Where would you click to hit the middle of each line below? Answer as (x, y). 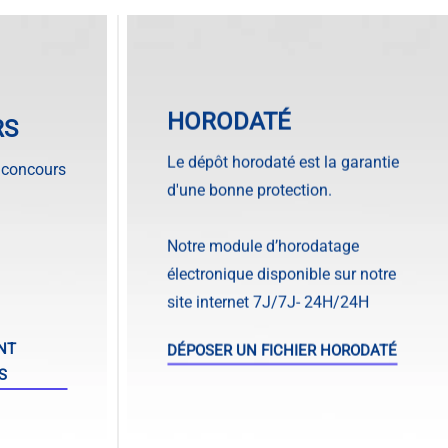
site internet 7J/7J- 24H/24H (268, 301)
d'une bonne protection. (249, 189)
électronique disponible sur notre (281, 273)
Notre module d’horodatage (263, 245)
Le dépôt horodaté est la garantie (283, 161)
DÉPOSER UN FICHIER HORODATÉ (282, 349)
